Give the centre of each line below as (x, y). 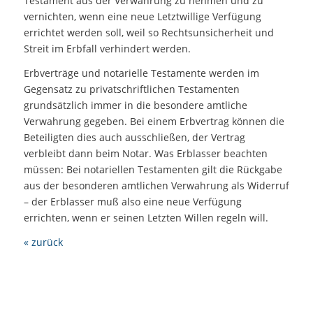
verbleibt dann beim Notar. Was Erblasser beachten (145, 154)
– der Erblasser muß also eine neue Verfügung (132, 202)
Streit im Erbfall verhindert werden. (107, 49)
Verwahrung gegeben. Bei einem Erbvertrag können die (154, 122)
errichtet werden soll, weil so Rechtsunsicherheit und (148, 33)
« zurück (43, 242)
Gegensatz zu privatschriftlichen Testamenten (131, 89)
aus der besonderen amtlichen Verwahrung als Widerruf (156, 186)
